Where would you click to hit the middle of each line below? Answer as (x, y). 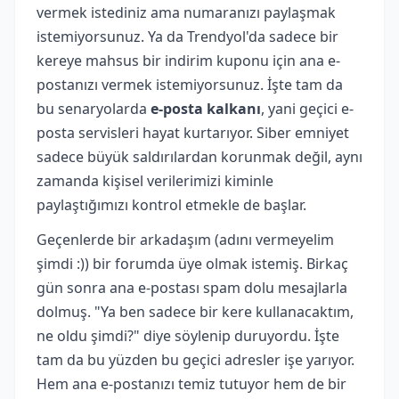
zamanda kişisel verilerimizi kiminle (155, 180)
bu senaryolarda (94, 108)
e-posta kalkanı (206, 108)
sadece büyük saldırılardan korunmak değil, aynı (199, 156)
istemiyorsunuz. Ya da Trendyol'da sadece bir (187, 36)
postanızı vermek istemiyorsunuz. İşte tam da (190, 84)
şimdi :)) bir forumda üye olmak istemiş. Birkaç (192, 263)
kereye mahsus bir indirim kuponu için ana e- (188, 60)
